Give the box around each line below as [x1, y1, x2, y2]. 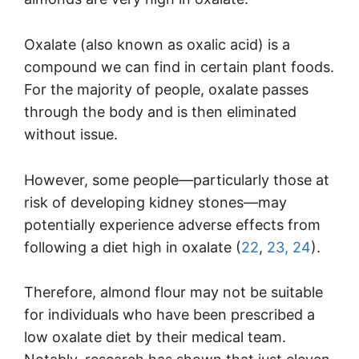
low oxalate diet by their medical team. [24, 329, 286, 346]
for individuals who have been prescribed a [24, 306, 315, 324]
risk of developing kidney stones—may [24, 193, 287, 211]
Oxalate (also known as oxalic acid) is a [24, 35, 290, 53]
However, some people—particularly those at [24, 171, 329, 188]
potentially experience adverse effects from [24, 216, 321, 233]
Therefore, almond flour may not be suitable [24, 284, 323, 301]
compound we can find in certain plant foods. [24, 58, 334, 75]
